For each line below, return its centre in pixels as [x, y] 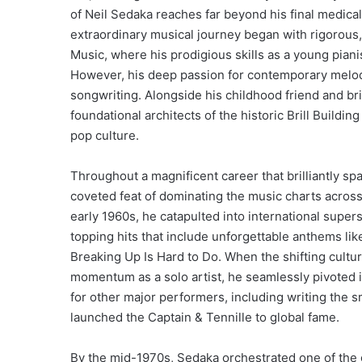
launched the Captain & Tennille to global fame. [205, 318]
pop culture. [105, 136]
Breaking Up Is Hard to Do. [146, 257]
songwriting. [106, 95]
